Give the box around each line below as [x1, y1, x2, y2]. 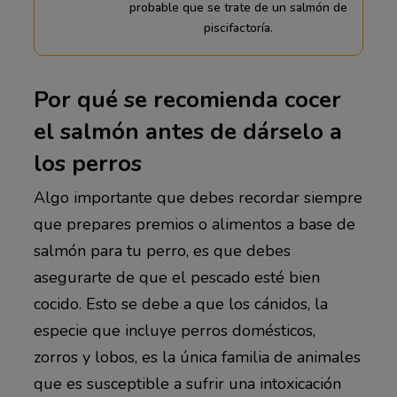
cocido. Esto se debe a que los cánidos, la [33, 292, 328, 315]
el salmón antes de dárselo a [33, 115, 342, 147]
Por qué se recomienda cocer [33, 83, 341, 115]
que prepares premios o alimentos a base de [33, 213, 355, 235]
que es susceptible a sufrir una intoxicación [33, 372, 341, 394]
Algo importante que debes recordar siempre [33, 186, 362, 208]
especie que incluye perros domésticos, [33, 319, 315, 341]
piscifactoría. [204, 19, 273, 36]
